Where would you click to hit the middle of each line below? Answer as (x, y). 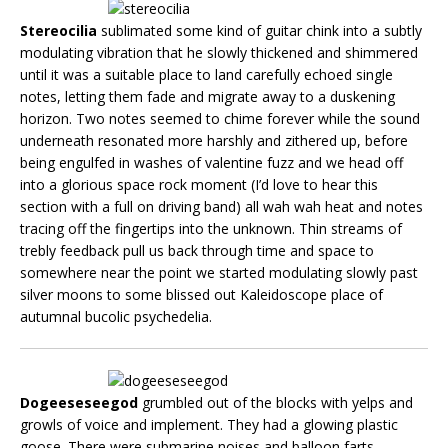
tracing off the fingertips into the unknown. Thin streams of (211, 229)
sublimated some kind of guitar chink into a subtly (259, 31)
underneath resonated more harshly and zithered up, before (214, 141)
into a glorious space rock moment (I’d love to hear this (199, 185)
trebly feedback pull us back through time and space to (197, 251)
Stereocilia (58, 31)
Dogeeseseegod (79, 403)
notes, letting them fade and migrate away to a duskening (207, 97)
